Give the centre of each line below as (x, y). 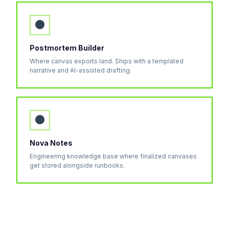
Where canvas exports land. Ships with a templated (107, 61)
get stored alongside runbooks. (77, 165)
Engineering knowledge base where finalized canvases (113, 156)
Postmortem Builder (67, 48)
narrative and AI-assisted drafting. (81, 70)
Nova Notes (51, 143)
